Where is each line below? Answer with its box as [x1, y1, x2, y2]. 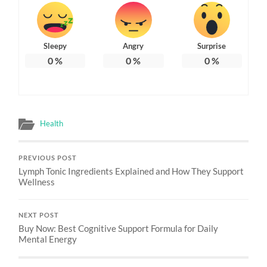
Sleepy [44, 41, 67, 51]
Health [40, 118, 64, 128]
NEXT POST [18, 211, 60, 219]
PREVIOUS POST [18, 154, 77, 162]
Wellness [18, 176, 55, 187]
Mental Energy [18, 233, 77, 244]
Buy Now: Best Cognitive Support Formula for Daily [18, 222, 219, 234]
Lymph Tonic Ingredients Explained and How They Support [18, 165, 244, 176]
